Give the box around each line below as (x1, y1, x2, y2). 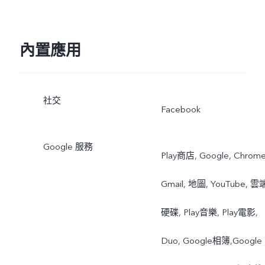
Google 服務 (43, 140, 93, 153)
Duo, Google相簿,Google (160, 234, 262, 247)
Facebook (160, 103, 201, 115)
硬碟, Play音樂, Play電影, (160, 206, 258, 218)
